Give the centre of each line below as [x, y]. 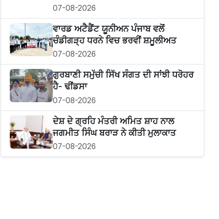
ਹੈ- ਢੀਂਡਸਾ [70, 87]
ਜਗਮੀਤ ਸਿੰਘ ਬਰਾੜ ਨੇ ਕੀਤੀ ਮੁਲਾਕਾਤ [114, 132]
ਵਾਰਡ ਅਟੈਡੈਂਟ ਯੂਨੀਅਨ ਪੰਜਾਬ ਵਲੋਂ [108, 28]
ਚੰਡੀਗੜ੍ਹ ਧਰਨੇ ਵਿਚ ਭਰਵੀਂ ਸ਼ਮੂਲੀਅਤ [114, 40]
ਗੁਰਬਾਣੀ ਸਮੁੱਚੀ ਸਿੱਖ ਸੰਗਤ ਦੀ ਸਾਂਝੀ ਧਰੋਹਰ [123, 75]
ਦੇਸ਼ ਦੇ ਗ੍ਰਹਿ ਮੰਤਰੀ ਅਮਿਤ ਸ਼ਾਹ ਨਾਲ [113, 121]
